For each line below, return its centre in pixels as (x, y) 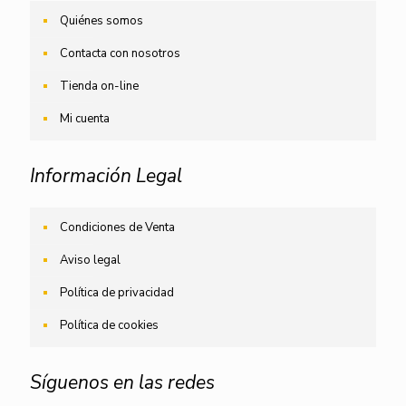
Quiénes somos (101, 21)
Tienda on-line (99, 86)
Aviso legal (90, 260)
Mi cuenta (85, 119)
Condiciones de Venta (117, 227)
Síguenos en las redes (122, 382)
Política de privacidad (117, 293)
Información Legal (106, 176)
